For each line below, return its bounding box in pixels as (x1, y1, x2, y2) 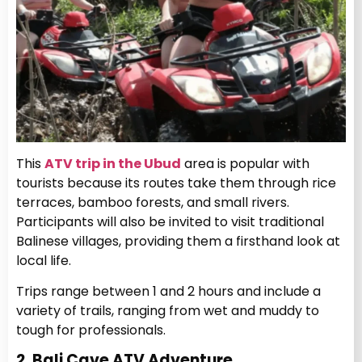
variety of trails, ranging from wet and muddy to (16, 301, 319, 321)
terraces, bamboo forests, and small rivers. (16, 192, 289, 212)
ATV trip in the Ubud (44, 154, 181, 173)
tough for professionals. (16, 321, 166, 340)
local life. (16, 250, 71, 270)
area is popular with (181, 154, 309, 173)
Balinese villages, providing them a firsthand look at (16, 231, 340, 250)
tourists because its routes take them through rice (16, 173, 336, 192)
